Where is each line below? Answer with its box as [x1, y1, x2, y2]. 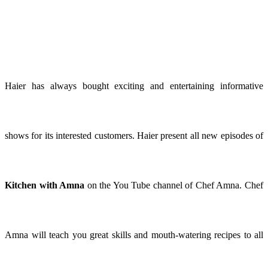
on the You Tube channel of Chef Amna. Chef [84, 180, 264, 191]
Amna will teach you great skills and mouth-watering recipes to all [5, 230, 263, 240]
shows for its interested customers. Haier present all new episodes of [5, 130, 263, 141]
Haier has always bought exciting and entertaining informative [5, 81, 263, 92]
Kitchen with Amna [5, 180, 85, 191]
